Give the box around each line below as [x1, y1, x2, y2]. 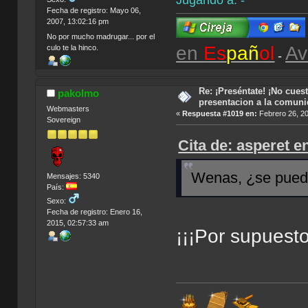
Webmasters [46, 104, 89, 113]
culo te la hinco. [46, 43, 98, 52]
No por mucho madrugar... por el [46, 32, 155, 41]
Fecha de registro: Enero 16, [46, 207, 142, 216]
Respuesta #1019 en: [182, 109, 258, 118]
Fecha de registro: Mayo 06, [46, 6, 141, 15]
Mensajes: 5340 [46, 171, 100, 180]
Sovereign [46, 115, 80, 124]
